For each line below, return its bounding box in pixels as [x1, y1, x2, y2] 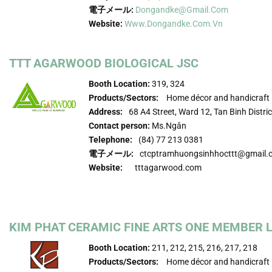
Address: [89, 106, 123, 117]
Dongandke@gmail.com [135, 4, 229, 15]
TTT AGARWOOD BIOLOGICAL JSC [9, 55, 199, 70]
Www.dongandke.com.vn [124, 18, 223, 29]
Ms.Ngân [150, 120, 187, 131]
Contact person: [89, 120, 151, 131]
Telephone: [89, 134, 133, 144]
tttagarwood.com [135, 162, 202, 172]
